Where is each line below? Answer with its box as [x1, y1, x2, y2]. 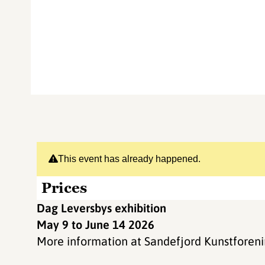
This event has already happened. [58, 154, 201, 164]
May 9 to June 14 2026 [37, 218, 157, 231]
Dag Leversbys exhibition [37, 201, 166, 215]
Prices [41, 179, 87, 197]
